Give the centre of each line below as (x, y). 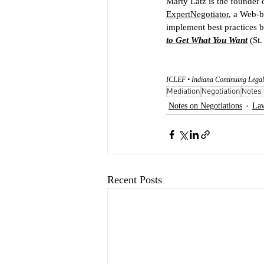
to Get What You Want (207, 40)
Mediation (184, 92)
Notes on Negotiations (205, 106)
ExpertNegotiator (197, 14)
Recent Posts (135, 180)
